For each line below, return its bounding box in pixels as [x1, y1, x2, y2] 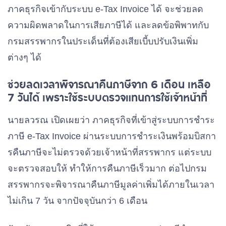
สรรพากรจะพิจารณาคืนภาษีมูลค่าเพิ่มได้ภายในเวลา [8, 180, 214, 190]
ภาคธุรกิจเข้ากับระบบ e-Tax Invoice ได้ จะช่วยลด [8, 4, 203, 14]
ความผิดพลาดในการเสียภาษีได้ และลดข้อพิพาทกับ [8, 20, 209, 30]
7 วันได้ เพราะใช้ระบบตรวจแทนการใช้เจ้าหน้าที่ [8, 90, 207, 105]
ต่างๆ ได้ [8, 52, 41, 63]
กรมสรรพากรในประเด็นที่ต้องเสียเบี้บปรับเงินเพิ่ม [8, 36, 198, 46]
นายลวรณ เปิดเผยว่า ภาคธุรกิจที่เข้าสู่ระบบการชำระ [8, 115, 215, 125]
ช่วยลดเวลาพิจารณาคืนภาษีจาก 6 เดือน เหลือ [8, 77, 211, 92]
